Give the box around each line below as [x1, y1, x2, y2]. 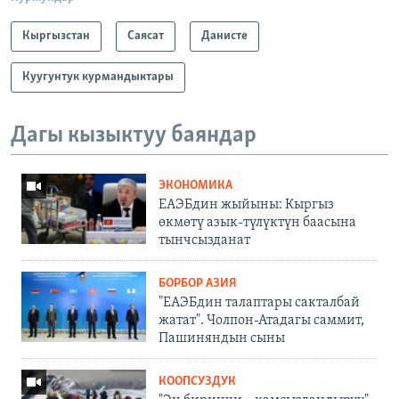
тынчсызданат [159, 233, 250, 248]
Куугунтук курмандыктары [22, 69, 174, 84]
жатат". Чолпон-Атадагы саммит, [159, 313, 364, 329]
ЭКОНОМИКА [159, 179, 232, 193]
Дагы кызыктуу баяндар [11, 123, 256, 148]
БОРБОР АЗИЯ [159, 277, 237, 291]
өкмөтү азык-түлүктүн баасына [159, 216, 356, 231]
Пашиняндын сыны [159, 331, 285, 346]
